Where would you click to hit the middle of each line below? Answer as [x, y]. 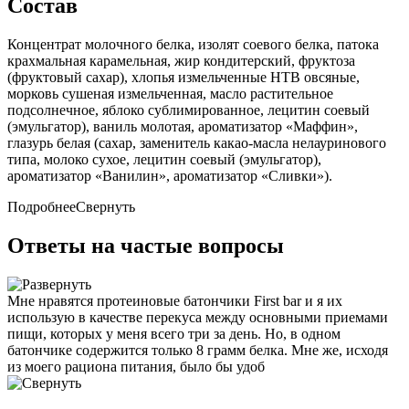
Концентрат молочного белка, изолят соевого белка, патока [193, 44]
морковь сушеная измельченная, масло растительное [170, 93]
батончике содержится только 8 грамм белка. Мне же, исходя [198, 350]
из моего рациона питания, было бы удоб [136, 366]
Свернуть [105, 206]
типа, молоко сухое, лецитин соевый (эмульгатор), [164, 159]
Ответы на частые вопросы [146, 245]
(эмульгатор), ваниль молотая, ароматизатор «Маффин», [183, 126]
